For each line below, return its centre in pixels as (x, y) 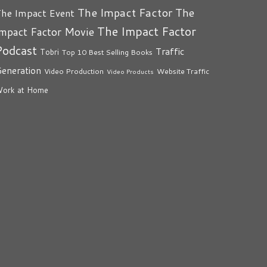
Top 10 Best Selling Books (107, 52)
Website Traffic (183, 71)
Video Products (130, 71)
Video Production (74, 71)
